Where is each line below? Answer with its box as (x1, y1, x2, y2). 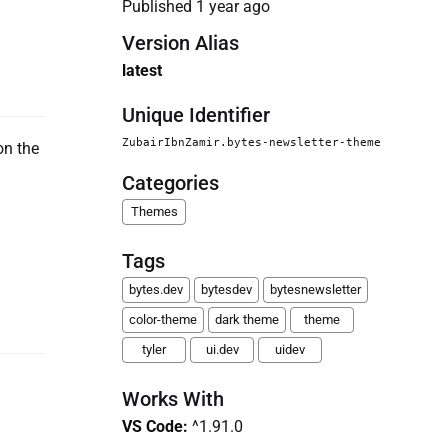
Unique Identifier (122, 103, 270, 127)
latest (122, 61, 162, 80)
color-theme (129, 312, 197, 327)
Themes (130, 204, 178, 219)
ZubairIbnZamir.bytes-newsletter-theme (122, 135, 381, 149)
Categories (122, 171, 219, 195)
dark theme (215, 312, 279, 327)
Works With (122, 387, 224, 411)
